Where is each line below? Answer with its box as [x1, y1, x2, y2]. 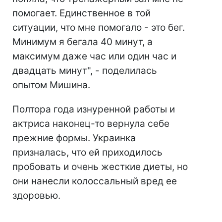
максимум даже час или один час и [12, 51, 176, 62]
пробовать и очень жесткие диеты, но [12, 161, 188, 173]
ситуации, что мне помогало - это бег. [12, 22, 185, 34]
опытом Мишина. [12, 79, 90, 91]
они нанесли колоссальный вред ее [12, 175, 177, 187]
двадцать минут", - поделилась [12, 65, 157, 77]
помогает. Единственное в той [12, 7, 151, 19]
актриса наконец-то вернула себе [12, 118, 169, 130]
